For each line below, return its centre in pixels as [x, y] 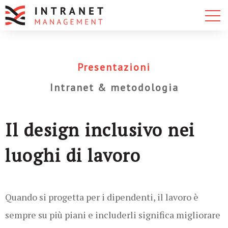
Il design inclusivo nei [100, 130]
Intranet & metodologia [114, 88]
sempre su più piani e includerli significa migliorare [113, 215]
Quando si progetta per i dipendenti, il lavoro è [102, 197]
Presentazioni [114, 67]
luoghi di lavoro [73, 155]
